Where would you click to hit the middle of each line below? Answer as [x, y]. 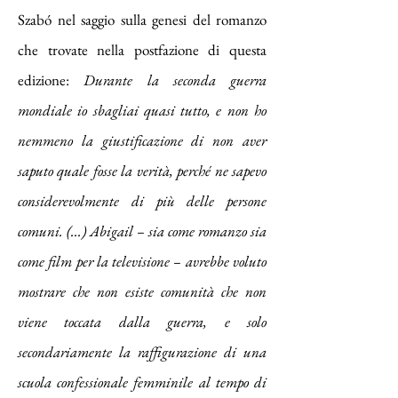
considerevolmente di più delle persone [142, 201]
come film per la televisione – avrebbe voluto [142, 261]
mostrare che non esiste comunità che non [142, 291]
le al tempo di [225, 382]
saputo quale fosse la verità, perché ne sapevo [142, 171]
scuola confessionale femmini [101, 382]
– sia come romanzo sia [200, 231]
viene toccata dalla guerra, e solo [142, 322]
